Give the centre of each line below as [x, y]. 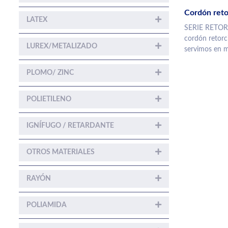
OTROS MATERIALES [61, 152]
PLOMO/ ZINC [50, 73]
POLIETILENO [49, 99]
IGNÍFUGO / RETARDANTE [70, 125]
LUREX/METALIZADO [62, 46]
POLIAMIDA [47, 205]
